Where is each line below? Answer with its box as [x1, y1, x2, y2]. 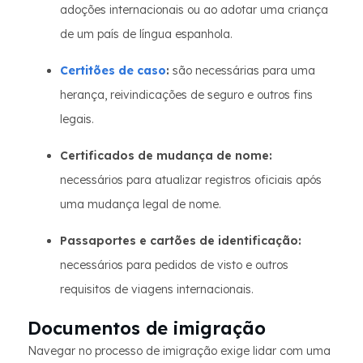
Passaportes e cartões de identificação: [60, 233, 301, 248]
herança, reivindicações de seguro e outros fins [60, 88, 313, 102]
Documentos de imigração [28, 317, 266, 340]
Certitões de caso [60, 63, 166, 78]
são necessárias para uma [169, 63, 315, 78]
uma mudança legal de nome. [60, 197, 221, 211]
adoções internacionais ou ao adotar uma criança [60, 2, 328, 17]
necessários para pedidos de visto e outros [60, 258, 288, 272]
